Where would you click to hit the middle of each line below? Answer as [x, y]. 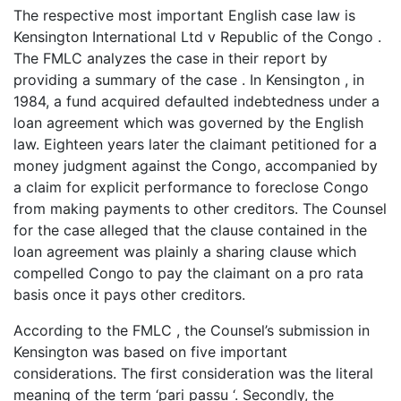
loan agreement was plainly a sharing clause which [185, 252]
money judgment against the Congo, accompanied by [196, 166]
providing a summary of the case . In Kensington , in [189, 80]
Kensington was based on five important [150, 352]
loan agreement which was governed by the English [188, 123]
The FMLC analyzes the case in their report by [171, 59]
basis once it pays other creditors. [129, 295]
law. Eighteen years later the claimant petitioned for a [195, 145]
